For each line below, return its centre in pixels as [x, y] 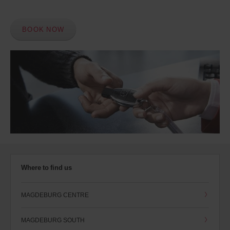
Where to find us [46, 168]
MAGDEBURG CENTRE [55, 195]
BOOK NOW [43, 29]
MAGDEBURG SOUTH [53, 220]
